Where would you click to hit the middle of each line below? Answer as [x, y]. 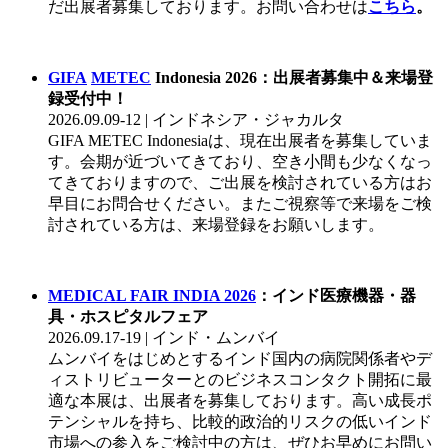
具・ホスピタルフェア [128, 317]
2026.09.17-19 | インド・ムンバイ [164, 338]
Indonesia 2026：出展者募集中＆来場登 [292, 78]
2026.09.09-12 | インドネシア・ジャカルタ [196, 120]
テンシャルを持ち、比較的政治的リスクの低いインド [240, 422]
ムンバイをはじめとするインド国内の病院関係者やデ [240, 359]
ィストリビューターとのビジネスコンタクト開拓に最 [240, 380]
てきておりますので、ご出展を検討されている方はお [240, 183]
